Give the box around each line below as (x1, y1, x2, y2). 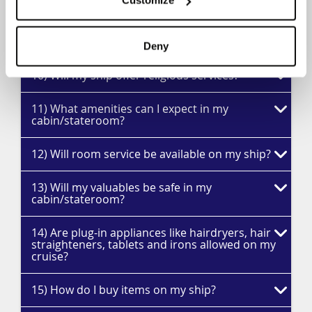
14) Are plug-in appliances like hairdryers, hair (31, 225, 271, 240)
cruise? (31, 249, 68, 264)
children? (31, 34, 79, 49)
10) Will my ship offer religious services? (31, 68, 239, 83)
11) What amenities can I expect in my (31, 101, 228, 116)
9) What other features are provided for (31, 22, 239, 38)
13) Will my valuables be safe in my (31, 180, 212, 195)
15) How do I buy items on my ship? (31, 282, 216, 297)
